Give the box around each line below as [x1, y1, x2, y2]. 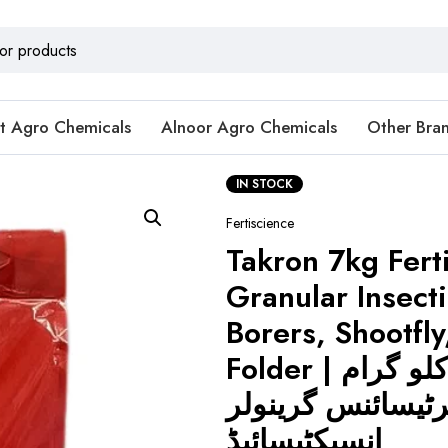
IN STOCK [235, 175, 293, 193]
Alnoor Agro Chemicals [161, 115, 337, 139]
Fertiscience [225, 213, 294, 233]
